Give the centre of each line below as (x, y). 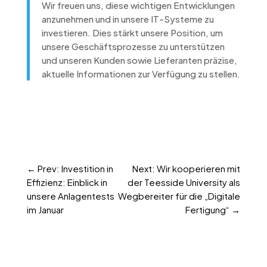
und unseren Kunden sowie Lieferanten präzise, (139, 60)
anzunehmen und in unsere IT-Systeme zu (128, 18)
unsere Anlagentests (70, 195)
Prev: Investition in (75, 168)
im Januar (45, 209)
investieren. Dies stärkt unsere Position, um (132, 32)
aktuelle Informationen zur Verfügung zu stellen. (141, 73)
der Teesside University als (184, 182)
